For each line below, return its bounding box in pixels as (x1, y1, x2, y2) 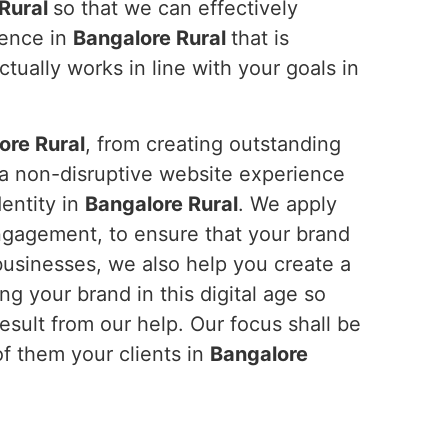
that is (231, 26, 289, 50)
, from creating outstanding (85, 132, 341, 156)
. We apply (238, 192, 337, 216)
